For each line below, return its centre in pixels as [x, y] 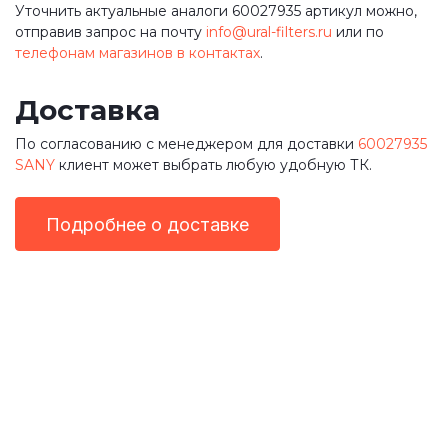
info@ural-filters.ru [269, 31]
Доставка [87, 110]
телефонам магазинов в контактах [137, 52]
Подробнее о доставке [147, 224]
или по [358, 31]
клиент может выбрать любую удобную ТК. [213, 165]
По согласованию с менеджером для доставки [186, 144]
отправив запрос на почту [110, 31]
